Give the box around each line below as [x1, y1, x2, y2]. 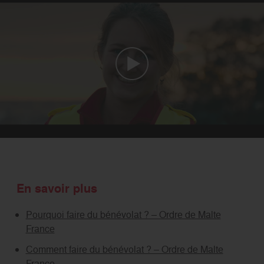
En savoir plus [16, 180, 101, 197]
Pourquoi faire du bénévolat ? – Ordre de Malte [25, 208, 221, 222]
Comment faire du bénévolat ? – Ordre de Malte [25, 243, 223, 256]
